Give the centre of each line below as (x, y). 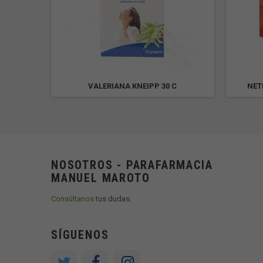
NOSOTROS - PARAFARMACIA (132, 165)
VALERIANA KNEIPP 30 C (133, 86)
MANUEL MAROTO (101, 178)
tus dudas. (113, 199)
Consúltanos (73, 199)
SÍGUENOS (80, 235)
